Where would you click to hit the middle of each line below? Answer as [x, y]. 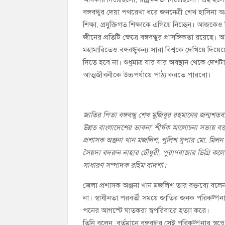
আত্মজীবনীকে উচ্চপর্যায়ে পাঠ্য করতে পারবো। [147, 75]
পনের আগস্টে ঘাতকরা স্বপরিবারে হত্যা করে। [146, 210]
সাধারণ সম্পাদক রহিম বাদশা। [125, 165]
